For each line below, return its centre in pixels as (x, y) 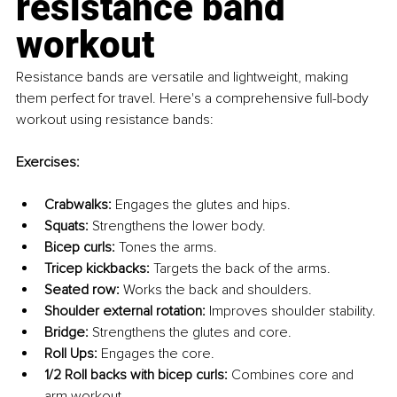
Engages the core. (156, 353)
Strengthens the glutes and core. (190, 332)
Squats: (66, 226)
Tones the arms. (166, 247)
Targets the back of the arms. (240, 268)
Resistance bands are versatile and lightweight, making (184, 77)
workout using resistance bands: (115, 119)
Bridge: (66, 332)
